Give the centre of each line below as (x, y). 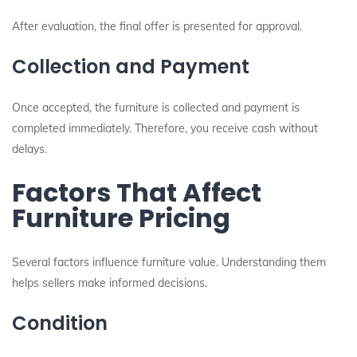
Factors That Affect (137, 192)
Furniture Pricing (121, 218)
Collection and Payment (131, 67)
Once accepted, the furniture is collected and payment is (156, 108)
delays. (29, 149)
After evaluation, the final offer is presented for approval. (157, 26)
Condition (60, 323)
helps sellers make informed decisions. (110, 283)
